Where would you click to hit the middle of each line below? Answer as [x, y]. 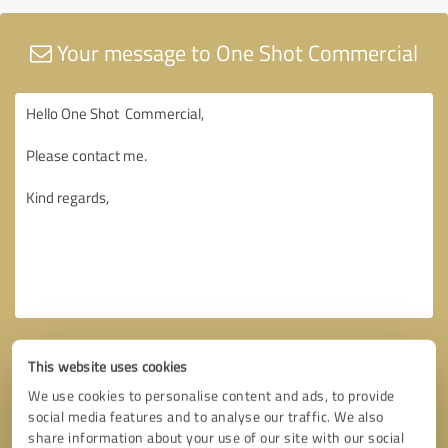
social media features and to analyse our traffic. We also [206, 416]
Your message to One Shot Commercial [235, 52]
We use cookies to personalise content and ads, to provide [211, 395]
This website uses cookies [108, 366]
